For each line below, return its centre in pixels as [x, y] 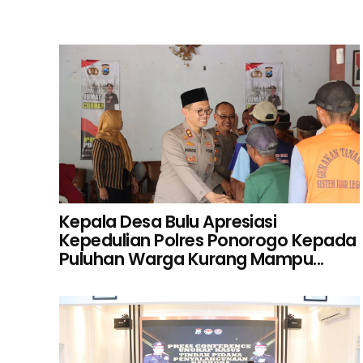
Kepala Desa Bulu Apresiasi [168, 221]
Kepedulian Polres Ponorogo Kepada [208, 240]
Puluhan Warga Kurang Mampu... [192, 258]
